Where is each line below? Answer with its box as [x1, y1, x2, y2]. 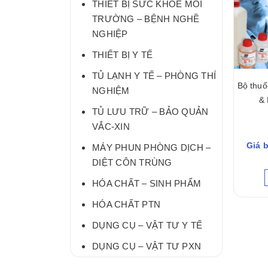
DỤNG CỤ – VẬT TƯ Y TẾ [92, 220, 203, 230]
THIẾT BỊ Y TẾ [92, 49, 153, 60]
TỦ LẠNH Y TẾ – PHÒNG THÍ [92, 70, 216, 81]
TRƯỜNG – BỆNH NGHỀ [92, 13, 200, 24]
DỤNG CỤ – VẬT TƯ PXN [92, 240, 201, 251]
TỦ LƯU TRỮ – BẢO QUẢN [92, 106, 209, 117]
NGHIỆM [92, 85, 130, 96]
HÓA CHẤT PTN [92, 199, 160, 209]
